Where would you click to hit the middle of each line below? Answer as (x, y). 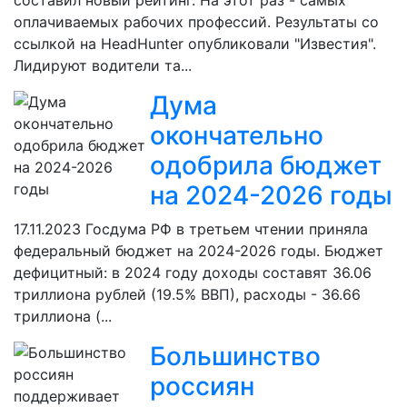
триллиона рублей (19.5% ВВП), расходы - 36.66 (187, 295)
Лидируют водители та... (103, 66)
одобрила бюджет (266, 166)
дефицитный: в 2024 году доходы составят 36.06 (193, 273)
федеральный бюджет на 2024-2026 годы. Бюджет (199, 251)
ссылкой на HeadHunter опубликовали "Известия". (195, 44)
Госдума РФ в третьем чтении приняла (224, 229)
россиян (202, 387)
